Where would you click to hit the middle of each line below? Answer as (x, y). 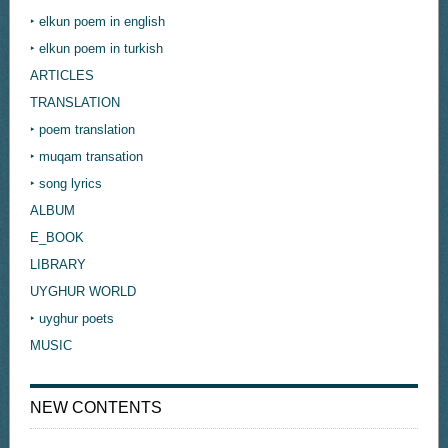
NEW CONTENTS (95, 408)
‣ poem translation (82, 130)
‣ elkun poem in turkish (96, 49)
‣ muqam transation (86, 157)
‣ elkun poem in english (97, 22)
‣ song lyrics (65, 184)
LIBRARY (57, 265)
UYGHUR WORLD (82, 292)
